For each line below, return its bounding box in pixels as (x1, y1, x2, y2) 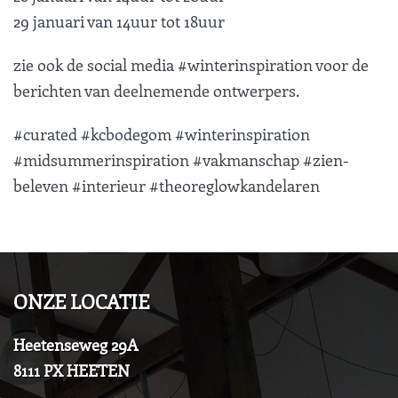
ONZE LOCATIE (13, 288, 149, 314)
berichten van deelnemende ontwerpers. (13, 79, 299, 101)
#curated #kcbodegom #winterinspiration (13, 123, 310, 145)
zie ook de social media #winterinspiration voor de (13, 53, 369, 76)
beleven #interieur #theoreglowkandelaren (13, 174, 320, 196)
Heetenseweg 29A (13, 334, 138, 355)
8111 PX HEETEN (13, 360, 130, 381)
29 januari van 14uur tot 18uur (13, 10, 225, 32)
